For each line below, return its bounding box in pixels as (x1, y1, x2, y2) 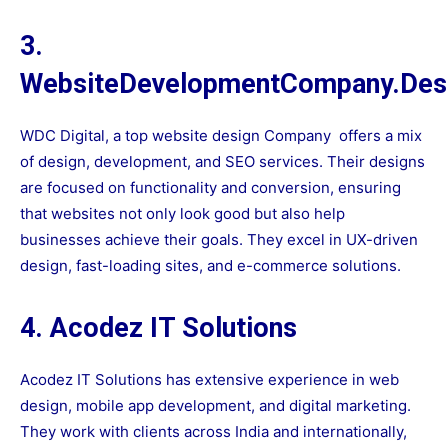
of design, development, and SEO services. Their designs (20, 152, 425, 172)
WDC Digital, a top (20, 126, 152, 146)
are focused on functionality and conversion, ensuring (20, 178, 401, 198)
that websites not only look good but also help (20, 204, 345, 224)
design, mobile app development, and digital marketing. (20, 396, 411, 416)
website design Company (152, 126, 331, 146)
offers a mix (331, 126, 422, 146)
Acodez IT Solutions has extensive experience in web (20, 370, 399, 390)
